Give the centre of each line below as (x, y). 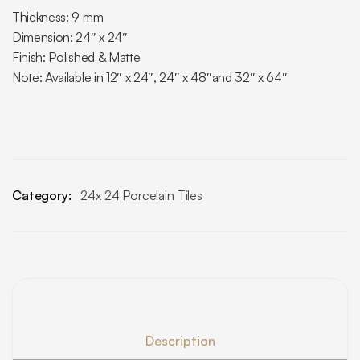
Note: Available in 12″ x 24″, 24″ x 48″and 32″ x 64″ (150, 77)
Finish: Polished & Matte (76, 57)
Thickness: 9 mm (58, 17)
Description (180, 341)
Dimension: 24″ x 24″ (70, 37)
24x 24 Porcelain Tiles (141, 195)
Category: (43, 195)
